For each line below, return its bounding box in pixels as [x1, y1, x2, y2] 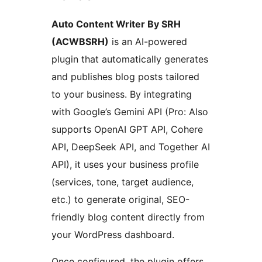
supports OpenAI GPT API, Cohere [51, 123, 203, 135]
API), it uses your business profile [51, 158, 199, 170]
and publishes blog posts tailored [51, 70, 199, 82]
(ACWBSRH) [51, 35, 109, 47]
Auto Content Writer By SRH [51, 18, 181, 30]
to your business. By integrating [51, 88, 192, 100]
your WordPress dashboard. [51, 228, 174, 240]
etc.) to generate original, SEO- [51, 193, 189, 205]
